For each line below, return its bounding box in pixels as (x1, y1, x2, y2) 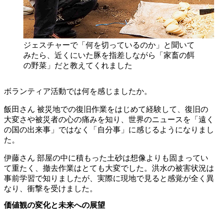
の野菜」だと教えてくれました (23, 61, 132, 70)
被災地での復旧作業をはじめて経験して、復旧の (35, 105, 208, 113)
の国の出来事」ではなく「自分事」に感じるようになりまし (4, 126, 214, 134)
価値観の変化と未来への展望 (4, 201, 105, 210)
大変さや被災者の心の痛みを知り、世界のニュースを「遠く (4, 115, 214, 124)
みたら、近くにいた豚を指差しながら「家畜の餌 (23, 51, 195, 59)
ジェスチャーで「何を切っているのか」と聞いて (23, 41, 195, 49)
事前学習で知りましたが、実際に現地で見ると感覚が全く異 (4, 174, 214, 182)
